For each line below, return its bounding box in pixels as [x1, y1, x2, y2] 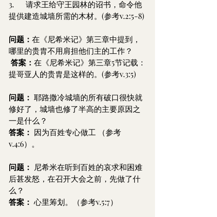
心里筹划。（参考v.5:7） [32, 197, 118, 207]
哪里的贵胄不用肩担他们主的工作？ [9, 46, 133, 56]
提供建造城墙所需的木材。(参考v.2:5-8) [9, 11, 144, 21]
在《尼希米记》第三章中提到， [32, 34, 140, 44]
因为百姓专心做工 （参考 [32, 127, 121, 137]
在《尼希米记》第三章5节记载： [34, 57, 146, 67]
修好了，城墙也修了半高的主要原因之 [9, 104, 140, 114]
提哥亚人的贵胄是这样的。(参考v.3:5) [9, 69, 136, 79]
